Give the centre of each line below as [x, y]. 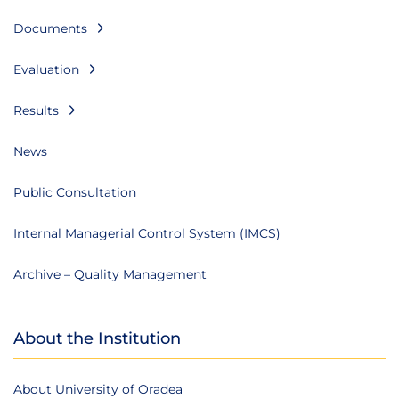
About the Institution [97, 338]
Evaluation [46, 69]
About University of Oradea [98, 389]
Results [36, 110]
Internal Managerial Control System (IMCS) [147, 233]
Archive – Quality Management [110, 274]
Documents [50, 28]
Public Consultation [75, 192]
